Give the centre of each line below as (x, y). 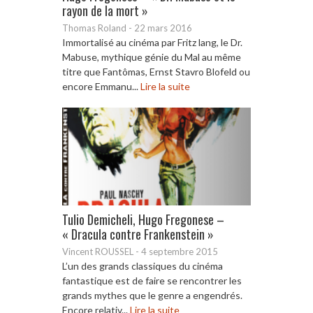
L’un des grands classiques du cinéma (143, 265)
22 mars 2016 (163, 28)
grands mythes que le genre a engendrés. (152, 295)
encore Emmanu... (101, 86)
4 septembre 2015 (180, 251)
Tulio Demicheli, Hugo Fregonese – (143, 219)
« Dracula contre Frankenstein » (138, 234)
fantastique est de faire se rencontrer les (152, 280)
